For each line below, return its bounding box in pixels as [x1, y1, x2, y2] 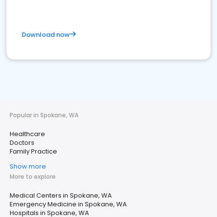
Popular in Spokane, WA [10, 111, 78, 120]
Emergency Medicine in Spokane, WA [10, 200, 127, 209]
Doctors [10, 138, 34, 148]
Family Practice [10, 147, 57, 156]
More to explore [10, 172, 56, 181]
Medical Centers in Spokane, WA [10, 191, 112, 201]
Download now [22, 30, 70, 40]
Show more [10, 162, 46, 171]
